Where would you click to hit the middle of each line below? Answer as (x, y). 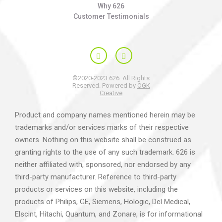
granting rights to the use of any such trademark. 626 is (105, 152)
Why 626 (111, 6)
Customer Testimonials (111, 16)
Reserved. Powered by (105, 85)
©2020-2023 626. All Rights (111, 78)
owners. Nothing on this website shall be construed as (103, 140)
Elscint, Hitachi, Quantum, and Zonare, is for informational (109, 214)
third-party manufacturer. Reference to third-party (96, 177)
